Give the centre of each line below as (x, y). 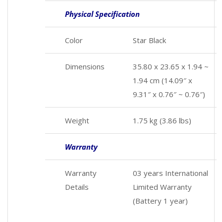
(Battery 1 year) (160, 200)
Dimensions (85, 66)
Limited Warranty (162, 187)
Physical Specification (102, 14)
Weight (77, 120)
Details (77, 187)
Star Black (149, 40)
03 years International (170, 173)
